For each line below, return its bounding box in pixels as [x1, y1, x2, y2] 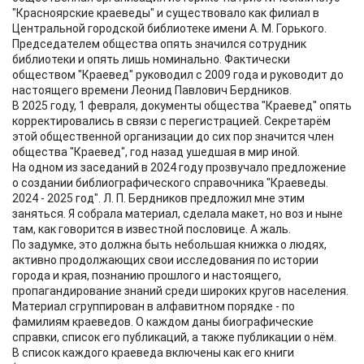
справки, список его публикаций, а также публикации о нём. [12, 331, 336, 344]
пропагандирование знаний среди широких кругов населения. [12, 284, 349, 298]
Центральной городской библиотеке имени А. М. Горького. [12, 22, 327, 36]
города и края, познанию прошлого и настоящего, [12, 269, 281, 283]
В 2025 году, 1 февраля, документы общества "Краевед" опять [12, 99, 352, 113]
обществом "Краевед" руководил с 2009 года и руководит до [12, 68, 344, 82]
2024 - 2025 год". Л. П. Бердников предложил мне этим [12, 192, 305, 206]
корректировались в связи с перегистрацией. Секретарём [12, 115, 331, 128]
